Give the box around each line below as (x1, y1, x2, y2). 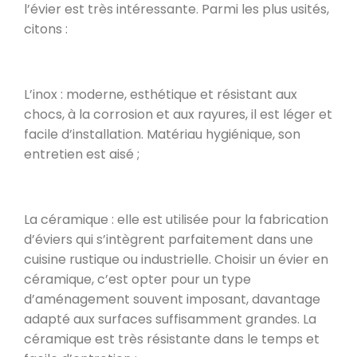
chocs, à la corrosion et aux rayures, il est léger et (24, 104, 332, 124)
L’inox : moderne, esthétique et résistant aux (24, 84, 297, 104)
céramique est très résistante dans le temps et (24, 329, 320, 348)
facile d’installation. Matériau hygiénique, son (24, 124, 300, 143)
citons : (24, 19, 68, 38)
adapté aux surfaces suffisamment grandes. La (24, 309, 316, 328)
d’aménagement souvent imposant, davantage (24, 289, 320, 308)
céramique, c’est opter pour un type (24, 269, 251, 288)
